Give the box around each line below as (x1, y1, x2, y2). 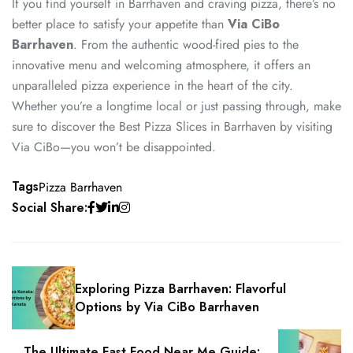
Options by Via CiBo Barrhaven (75, 297, 259, 316)
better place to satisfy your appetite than (12, 14, 228, 33)
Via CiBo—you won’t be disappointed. (12, 137, 216, 156)
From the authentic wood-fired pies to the (77, 35, 299, 54)
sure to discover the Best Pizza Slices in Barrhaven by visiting (12, 117, 333, 136)
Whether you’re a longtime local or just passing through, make (12, 96, 341, 115)
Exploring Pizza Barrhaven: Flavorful (75, 279, 286, 298)
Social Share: (12, 199, 87, 217)
